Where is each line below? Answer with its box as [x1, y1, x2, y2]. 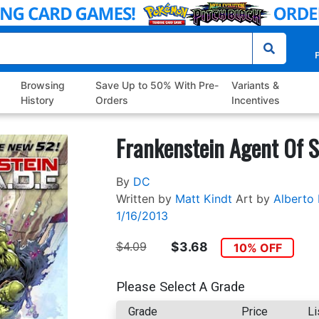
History [21, 94, 55, 107]
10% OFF [233, 241, 282, 256]
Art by [235, 192, 270, 206]
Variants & [231, 79, 279, 92]
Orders [95, 94, 128, 107]
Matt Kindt [174, 192, 232, 206]
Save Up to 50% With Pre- [95, 79, 219, 92]
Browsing [21, 79, 66, 92]
